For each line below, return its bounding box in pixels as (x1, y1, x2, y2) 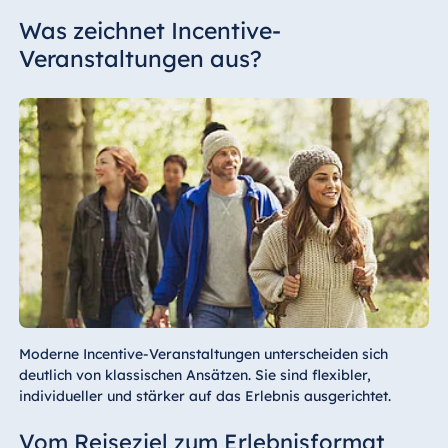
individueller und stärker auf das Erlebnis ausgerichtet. (18, 387, 391, 406)
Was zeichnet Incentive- (18, 15, 281, 45)
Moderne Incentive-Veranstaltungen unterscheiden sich (18, 345, 388, 364)
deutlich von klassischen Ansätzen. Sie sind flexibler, (18, 366, 371, 385)
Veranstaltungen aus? (18, 43, 262, 73)
